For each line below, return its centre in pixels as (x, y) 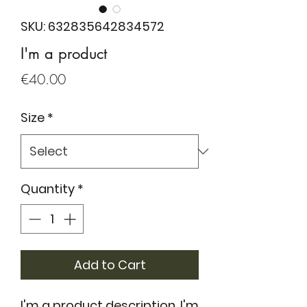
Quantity (48, 189)
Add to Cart (110, 265)
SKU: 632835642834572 (93, 26)
